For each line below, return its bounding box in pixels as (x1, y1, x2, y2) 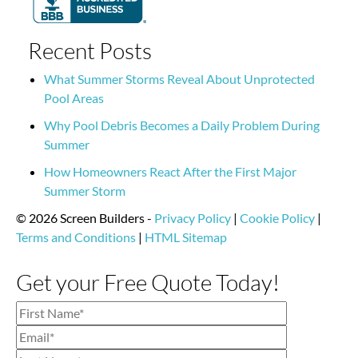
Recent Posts (28, 28, 152, 56)
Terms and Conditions (16, 221, 136, 237)
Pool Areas (44, 82, 104, 97)
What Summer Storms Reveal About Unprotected (44, 62, 315, 78)
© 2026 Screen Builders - (16, 201, 154, 217)
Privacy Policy (154, 201, 231, 217)
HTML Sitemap (145, 221, 227, 237)
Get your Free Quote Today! (16, 260, 280, 288)
